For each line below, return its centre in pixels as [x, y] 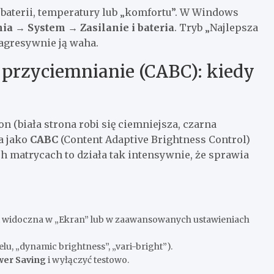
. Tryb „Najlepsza [216, 27]
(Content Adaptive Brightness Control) [154, 139]
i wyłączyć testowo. [87, 260]
